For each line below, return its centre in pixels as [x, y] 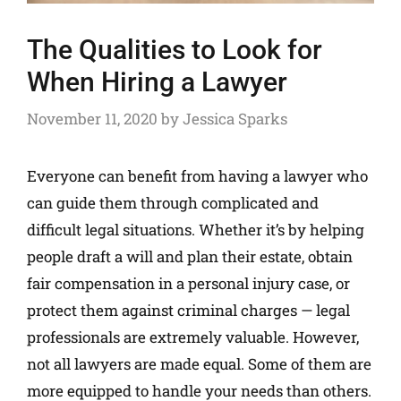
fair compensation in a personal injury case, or [188, 284]
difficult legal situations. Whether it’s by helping [196, 230]
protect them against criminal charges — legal [188, 311]
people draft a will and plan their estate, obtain [190, 257]
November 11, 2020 [92, 119]
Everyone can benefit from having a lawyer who [197, 176]
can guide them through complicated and [173, 203]
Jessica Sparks [235, 119]
